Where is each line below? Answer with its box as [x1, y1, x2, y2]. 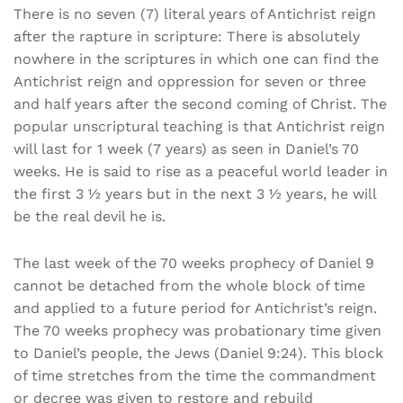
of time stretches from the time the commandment [13, 367, 376, 385]
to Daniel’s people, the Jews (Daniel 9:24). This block [13, 345, 383, 363]
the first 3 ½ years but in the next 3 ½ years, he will [13, 184, 376, 202]
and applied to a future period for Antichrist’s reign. [13, 300, 377, 318]
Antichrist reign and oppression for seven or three [13, 72, 366, 90]
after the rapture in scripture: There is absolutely [13, 27, 360, 45]
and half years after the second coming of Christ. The [13, 94, 387, 112]
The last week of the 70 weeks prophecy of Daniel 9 [13, 255, 374, 273]
